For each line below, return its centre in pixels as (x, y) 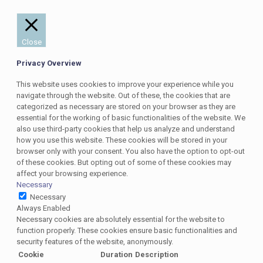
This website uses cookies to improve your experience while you (125, 85)
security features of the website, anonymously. (95, 242)
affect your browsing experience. (72, 174)
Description (157, 255)
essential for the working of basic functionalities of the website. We (131, 118)
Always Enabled (43, 208)
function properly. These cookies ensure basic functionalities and (127, 231)
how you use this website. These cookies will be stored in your (122, 140)
